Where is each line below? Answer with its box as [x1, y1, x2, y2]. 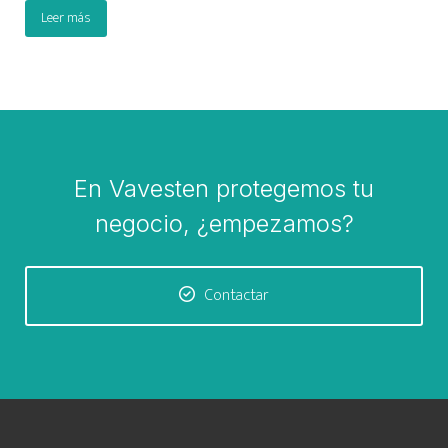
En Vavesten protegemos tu [74, 173, 374, 203]
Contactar [205, 281, 269, 309]
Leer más [41, 5, 91, 30]
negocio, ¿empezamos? [94, 208, 354, 238]
